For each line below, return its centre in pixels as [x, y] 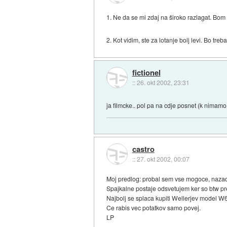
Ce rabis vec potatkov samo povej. [154, 207]
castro [143, 149]
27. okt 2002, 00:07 [163, 159]
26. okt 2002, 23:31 [163, 82]
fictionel [146, 72]
